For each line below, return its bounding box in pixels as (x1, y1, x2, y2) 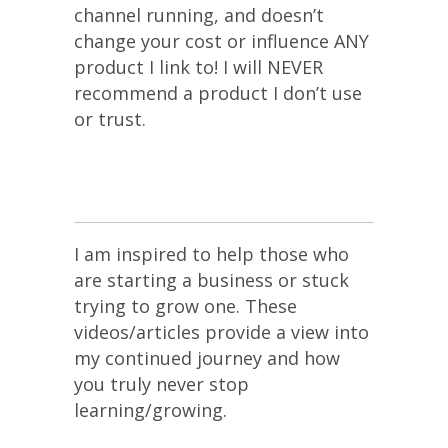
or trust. (74, 106, 146, 131)
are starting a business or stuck (74, 267, 349, 292)
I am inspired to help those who (74, 241, 349, 266)
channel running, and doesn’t (74, 2, 324, 27)
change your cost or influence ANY (74, 28, 369, 53)
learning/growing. (74, 397, 227, 422)
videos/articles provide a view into (74, 319, 369, 344)
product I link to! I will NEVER (74, 54, 323, 79)
